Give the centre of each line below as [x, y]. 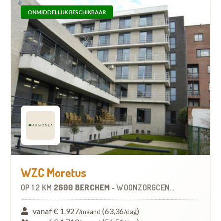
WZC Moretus [54, 172]
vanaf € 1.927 [56, 211]
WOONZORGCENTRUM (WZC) [143, 187]
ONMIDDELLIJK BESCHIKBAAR [67, 12]
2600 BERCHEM [82, 187]
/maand [90, 211]
